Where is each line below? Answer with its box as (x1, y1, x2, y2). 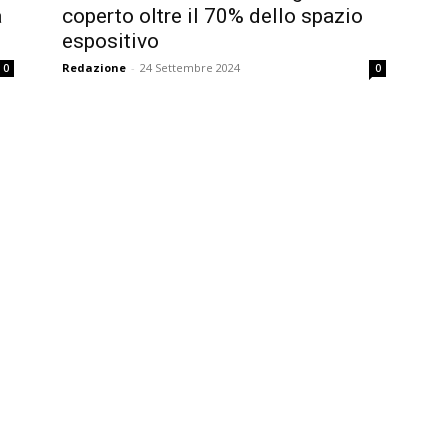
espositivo (62, 29, 159, 53)
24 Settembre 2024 (140, 60, 240, 75)
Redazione (62, 60, 126, 75)
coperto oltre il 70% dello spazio (62, 4, 363, 28)
